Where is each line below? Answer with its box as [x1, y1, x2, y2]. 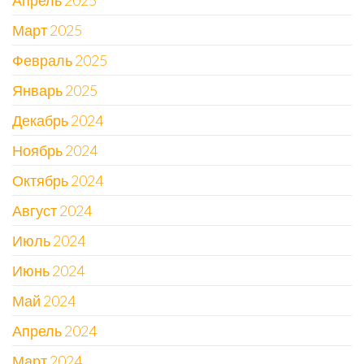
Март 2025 [12, 20, 82, 39]
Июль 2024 [12, 231, 85, 249]
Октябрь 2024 [12, 171, 103, 189]
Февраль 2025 [12, 50, 107, 69]
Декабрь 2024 [12, 110, 103, 129]
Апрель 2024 [12, 321, 97, 340]
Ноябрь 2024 [12, 141, 97, 159]
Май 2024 [12, 291, 76, 310]
